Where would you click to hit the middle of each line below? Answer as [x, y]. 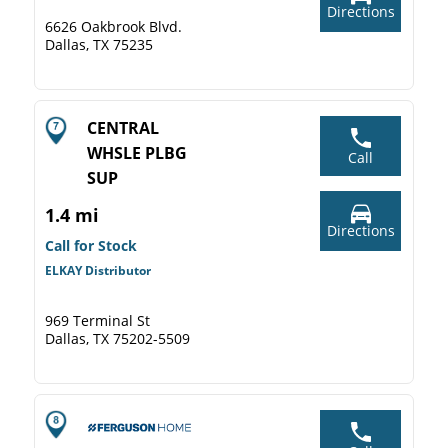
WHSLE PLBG [137, 153]
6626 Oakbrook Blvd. [113, 26]
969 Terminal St [97, 320]
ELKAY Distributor [98, 270]
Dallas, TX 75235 [99, 44]
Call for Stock [91, 245]
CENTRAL [123, 128]
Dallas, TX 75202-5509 [117, 338]
